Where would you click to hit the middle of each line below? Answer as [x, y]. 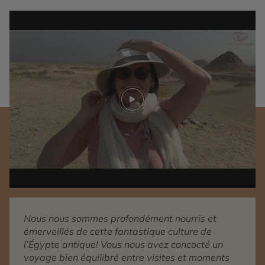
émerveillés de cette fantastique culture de [118, 232]
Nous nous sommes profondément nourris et [120, 219]
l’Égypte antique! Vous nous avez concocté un [123, 245]
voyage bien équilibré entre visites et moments [127, 258]
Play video [155, 105]
